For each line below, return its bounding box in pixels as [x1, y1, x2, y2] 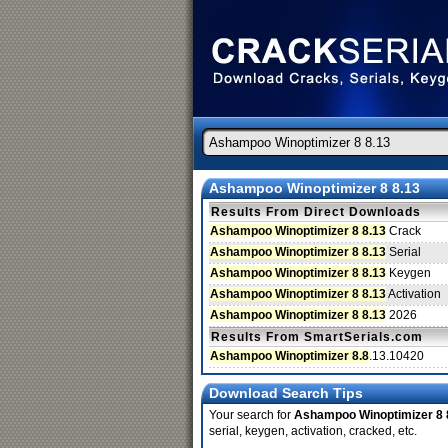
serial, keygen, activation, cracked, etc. [209, 424, 417, 438]
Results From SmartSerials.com [211, 330, 423, 344]
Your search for [209, 408, 294, 422]
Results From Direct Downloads [211, 205, 421, 219]
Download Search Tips [209, 385, 363, 401]
